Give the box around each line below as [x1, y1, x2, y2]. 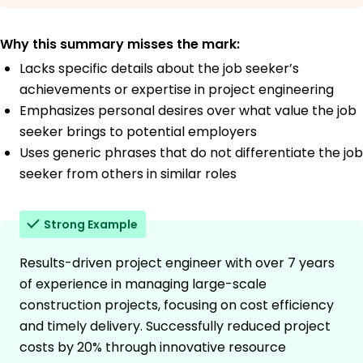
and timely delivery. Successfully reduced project [19, 317, 331, 336]
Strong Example [44, 216, 138, 233]
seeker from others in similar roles [19, 164, 237, 184]
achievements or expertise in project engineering [19, 80, 334, 100]
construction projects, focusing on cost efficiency [19, 296, 334, 315]
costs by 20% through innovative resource [19, 338, 286, 357]
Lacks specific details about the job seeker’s [19, 59, 299, 79]
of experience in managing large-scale [19, 275, 267, 294]
